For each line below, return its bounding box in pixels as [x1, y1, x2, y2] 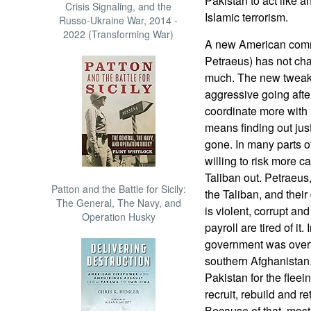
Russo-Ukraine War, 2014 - [59, 13, 178, 27]
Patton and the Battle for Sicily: [51, 182, 186, 196]
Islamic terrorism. [204, 9, 288, 25]
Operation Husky [81, 210, 155, 224]
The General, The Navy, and [56, 196, 181, 210]
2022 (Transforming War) [63, 27, 174, 41]
